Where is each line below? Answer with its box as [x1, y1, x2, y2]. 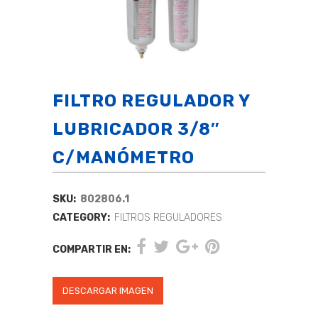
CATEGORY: [53, 212, 112, 224]
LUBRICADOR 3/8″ [53, 119, 220, 139]
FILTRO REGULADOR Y [53, 91, 251, 111]
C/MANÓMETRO [53, 148, 194, 168]
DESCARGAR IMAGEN [62, 285, 153, 296]
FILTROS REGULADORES [114, 212, 222, 224]
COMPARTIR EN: [53, 243, 131, 256]
